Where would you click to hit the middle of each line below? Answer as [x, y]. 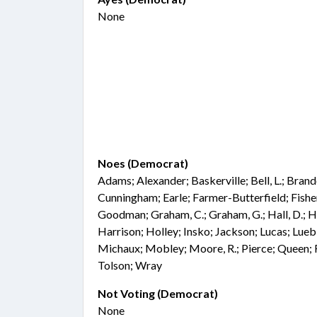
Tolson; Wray [130, 265]
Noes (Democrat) [143, 163]
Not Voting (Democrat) [158, 293]
